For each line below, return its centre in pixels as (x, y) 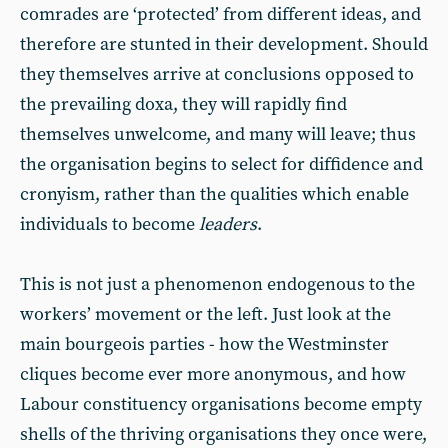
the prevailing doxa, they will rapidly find (183, 104)
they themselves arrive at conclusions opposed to (217, 74)
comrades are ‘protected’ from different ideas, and (220, 14)
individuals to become (109, 224)
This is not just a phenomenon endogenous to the (217, 284)
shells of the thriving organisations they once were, (223, 434)
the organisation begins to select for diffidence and (221, 164)
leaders (228, 224)
